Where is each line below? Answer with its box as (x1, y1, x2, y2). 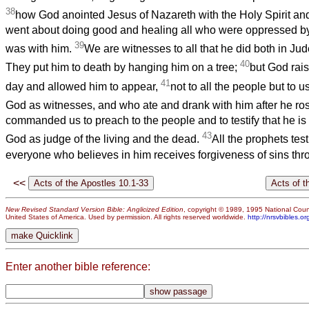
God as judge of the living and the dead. (6, 133, 202, 146)
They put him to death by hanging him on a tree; (6, 61, 240, 74)
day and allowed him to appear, (6, 81, 161, 93)
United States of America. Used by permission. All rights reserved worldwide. (6, 213, 248, 221)
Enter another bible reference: (6, 260, 150, 272)
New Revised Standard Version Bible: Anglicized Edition (6, 206, 183, 214)
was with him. (6, 43, 74, 55)
